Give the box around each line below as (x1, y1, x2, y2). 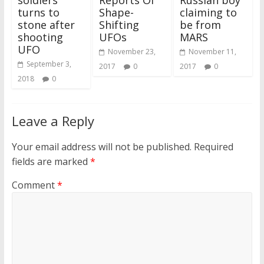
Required (193, 140, 233, 154)
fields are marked (11, 155, 90, 169)
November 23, (107, 47, 156, 57)
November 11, (189, 47, 237, 57)
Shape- (98, 5, 134, 20)
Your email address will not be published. (11, 140, 192, 154)
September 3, (26, 59, 71, 70)
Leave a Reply (11, 112, 94, 130)
